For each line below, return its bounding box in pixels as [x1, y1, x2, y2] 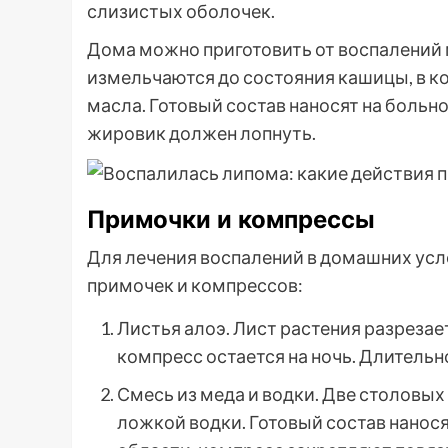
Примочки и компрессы [87, 205, 375, 235]
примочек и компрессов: [87, 274, 303, 297]
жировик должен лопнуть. [87, 121, 316, 144]
